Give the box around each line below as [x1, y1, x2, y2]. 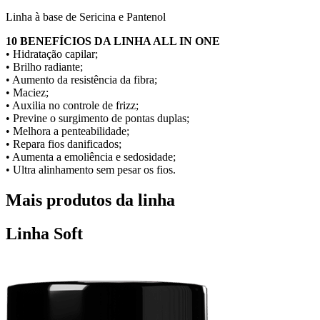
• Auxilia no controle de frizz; [6, 99, 139, 112]
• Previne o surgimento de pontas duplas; [6, 112, 189, 125]
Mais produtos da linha [6, 191, 175, 210]
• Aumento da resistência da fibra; [6, 74, 157, 86]
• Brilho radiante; [6, 61, 83, 74]
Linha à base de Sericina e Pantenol [6, 11, 166, 24]
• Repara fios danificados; [6, 138, 121, 151]
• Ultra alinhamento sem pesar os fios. [6, 164, 176, 176]
